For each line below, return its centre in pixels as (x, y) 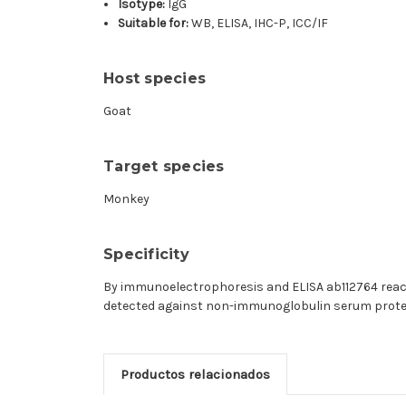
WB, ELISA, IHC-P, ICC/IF (259, 23)
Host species (155, 78)
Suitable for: (154, 23)
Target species (164, 166)
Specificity (146, 254)
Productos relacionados (195, 374)
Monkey (126, 198)
